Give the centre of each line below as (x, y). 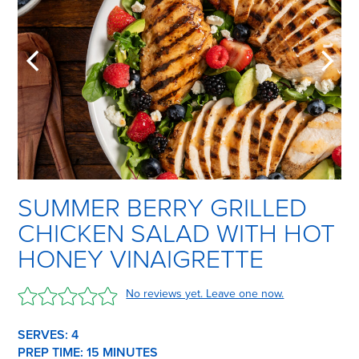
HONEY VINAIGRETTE (141, 259)
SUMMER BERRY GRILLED (163, 208)
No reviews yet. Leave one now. (205, 293)
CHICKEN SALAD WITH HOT (177, 234)
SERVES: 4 (48, 335)
